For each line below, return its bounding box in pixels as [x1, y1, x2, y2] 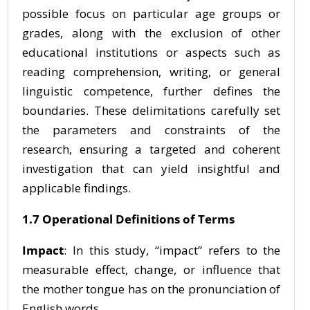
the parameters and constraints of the [22, 122, 281, 138]
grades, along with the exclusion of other [22, 25, 281, 41]
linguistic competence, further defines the [22, 83, 281, 99]
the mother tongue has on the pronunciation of [22, 281, 281, 297]
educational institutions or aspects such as [22, 44, 281, 60]
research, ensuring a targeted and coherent [22, 141, 281, 157]
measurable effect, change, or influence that [22, 262, 281, 277]
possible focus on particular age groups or [22, 6, 281, 21]
